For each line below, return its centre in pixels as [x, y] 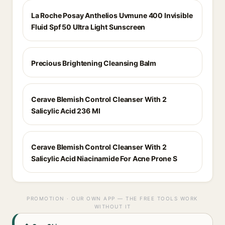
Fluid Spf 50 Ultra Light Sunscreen [88, 27]
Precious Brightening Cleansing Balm [94, 63]
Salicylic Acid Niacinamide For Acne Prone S [104, 158]
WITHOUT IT [113, 206]
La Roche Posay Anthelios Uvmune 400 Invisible [112, 15]
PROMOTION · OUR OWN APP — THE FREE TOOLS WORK [113, 198]
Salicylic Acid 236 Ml [66, 111]
